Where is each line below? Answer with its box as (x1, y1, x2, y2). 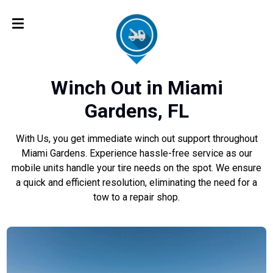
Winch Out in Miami (50, 76, 223, 100)
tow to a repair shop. (93, 191, 180, 204)
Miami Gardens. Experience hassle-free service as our (21, 147, 252, 160)
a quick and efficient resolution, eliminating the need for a (16, 177, 257, 189)
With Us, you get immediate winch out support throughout (15, 133, 258, 145)
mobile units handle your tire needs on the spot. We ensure (12, 162, 261, 174)
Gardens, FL (84, 99, 189, 123)
